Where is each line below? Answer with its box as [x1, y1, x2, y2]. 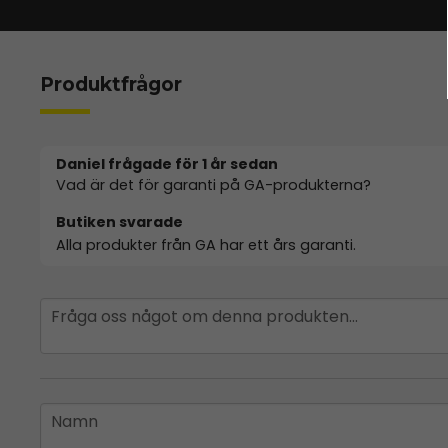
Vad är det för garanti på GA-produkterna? [56, 174, 371, 195]
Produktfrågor [40, 72, 182, 96]
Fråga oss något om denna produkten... [51, 304, 358, 328]
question [39, 296, 106, 320]
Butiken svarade [56, 211, 183, 232]
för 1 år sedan [175, 153, 278, 174]
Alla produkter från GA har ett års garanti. [56, 234, 356, 255]
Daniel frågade [56, 153, 175, 174]
